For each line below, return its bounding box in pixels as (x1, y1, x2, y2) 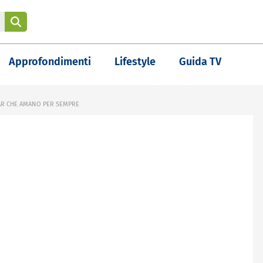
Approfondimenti (9, 55, 91, 68)
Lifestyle (114, 55, 156, 68)
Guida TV (179, 55, 221, 68)
